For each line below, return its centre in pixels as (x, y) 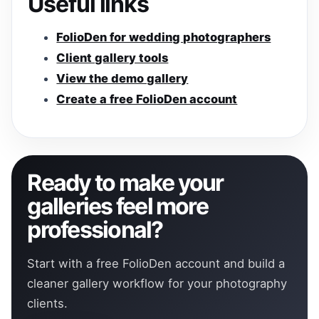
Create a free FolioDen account (147, 99)
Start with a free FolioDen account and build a (156, 263)
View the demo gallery (122, 79)
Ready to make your (125, 183)
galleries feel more (117, 206)
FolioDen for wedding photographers (164, 37)
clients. (48, 303)
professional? (95, 230)
